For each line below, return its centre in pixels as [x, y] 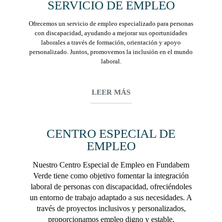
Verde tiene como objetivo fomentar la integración [111, 175]
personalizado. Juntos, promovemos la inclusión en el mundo [111, 52]
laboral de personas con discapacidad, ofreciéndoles [111, 186]
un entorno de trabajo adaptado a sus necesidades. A [111, 197]
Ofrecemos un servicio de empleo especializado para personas [111, 23]
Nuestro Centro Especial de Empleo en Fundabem [111, 165]
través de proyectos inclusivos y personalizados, [111, 208]
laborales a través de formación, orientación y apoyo [111, 42]
